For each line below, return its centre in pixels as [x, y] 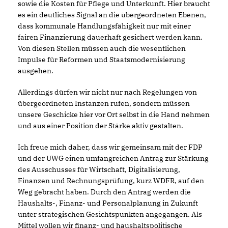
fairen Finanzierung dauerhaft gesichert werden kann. [110, 37]
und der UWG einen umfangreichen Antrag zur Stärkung [113, 158]
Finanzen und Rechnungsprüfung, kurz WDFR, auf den [111, 180]
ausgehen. [36, 70]
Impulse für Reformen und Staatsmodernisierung [102, 59]
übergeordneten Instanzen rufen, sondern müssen [104, 103]
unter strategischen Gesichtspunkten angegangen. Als [110, 214]
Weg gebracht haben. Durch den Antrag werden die [104, 192]
